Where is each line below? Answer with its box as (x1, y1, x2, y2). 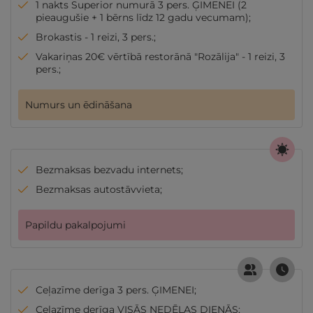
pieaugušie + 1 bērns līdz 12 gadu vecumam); (36, 11, 251, 24)
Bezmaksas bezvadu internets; (36, 163, 183, 176)
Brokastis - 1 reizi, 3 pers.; (36, 31, 156, 43)
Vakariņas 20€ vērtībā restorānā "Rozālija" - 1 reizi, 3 (36, 50, 285, 63)
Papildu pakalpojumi (25, 219, 126, 231)
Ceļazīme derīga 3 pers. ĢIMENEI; (36, 284, 196, 296)
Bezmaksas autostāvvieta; (36, 183, 162, 196)
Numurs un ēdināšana (25, 99, 132, 111)
